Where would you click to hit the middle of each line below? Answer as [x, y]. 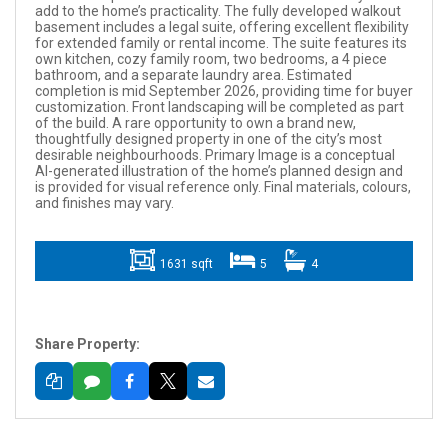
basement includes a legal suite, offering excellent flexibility [221, 26]
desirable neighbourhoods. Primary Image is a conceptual [214, 154]
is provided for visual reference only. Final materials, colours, [222, 186]
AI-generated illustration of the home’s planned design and [218, 170]
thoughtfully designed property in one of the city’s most [208, 138]
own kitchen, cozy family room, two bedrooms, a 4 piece [210, 58]
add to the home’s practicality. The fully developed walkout [217, 10]
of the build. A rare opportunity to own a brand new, [195, 122]
